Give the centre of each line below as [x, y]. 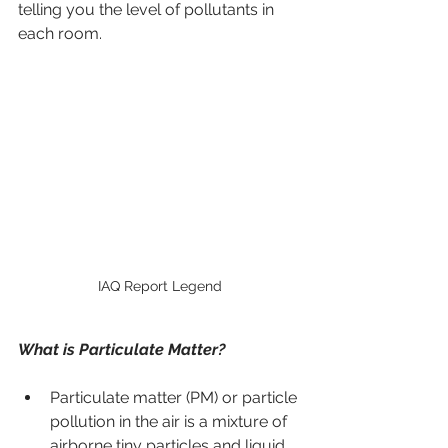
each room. [60, 34]
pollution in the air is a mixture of [170, 422]
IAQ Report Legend [160, 286]
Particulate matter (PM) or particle [175, 398]
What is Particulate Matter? [122, 350]
